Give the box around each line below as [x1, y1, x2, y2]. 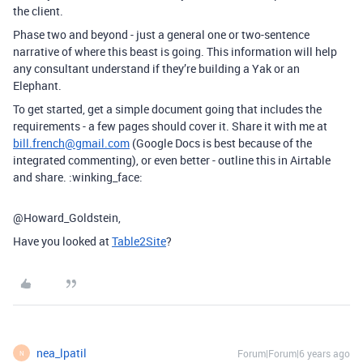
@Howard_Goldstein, [13, 210, 121, 225]
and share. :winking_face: [13, 169, 143, 185]
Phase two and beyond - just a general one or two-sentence [13, 27, 310, 42]
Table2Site [112, 233, 166, 249]
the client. [13, 3, 63, 19]
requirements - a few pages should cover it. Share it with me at [13, 118, 327, 134]
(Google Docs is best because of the [130, 135, 312, 151]
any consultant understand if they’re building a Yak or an [13, 61, 300, 76]
